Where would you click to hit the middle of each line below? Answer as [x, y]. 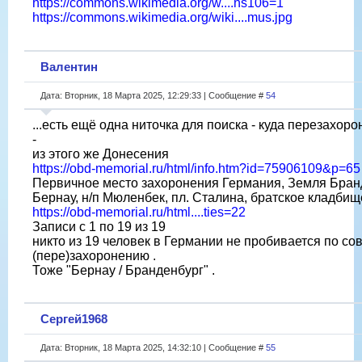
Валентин [69, 66]
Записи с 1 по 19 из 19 [99, 226]
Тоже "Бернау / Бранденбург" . [124, 270]
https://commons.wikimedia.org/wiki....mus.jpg [162, 18]
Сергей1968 [74, 318]
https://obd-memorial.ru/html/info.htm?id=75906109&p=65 [196, 168]
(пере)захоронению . [94, 255]
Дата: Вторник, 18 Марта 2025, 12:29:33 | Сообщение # [153, 95]
